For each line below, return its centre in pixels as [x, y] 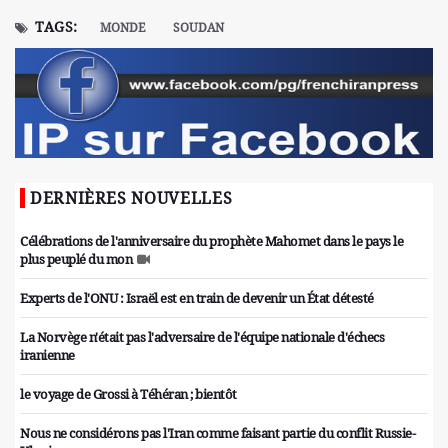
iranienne [47, 355]
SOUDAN [198, 28]
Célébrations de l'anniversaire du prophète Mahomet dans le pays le [211, 241]
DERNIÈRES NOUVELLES [131, 198]
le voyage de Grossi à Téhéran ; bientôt [128, 394]
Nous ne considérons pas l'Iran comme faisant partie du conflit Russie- [217, 433]
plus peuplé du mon [76, 259]
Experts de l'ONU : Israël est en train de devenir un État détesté [197, 298]
